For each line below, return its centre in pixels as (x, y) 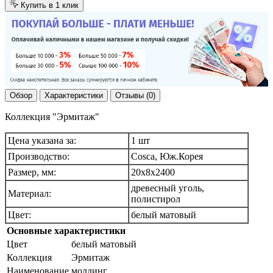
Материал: (30, 194)
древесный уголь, (168, 188)
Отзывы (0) (135, 96)
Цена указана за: (42, 141)
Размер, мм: (32, 172)
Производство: (39, 157)
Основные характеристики (66, 231)
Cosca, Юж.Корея (167, 157)
